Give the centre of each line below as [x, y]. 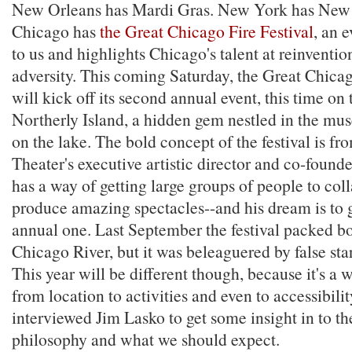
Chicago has [56, 31]
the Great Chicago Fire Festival [207, 31]
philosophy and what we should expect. [146, 339]
